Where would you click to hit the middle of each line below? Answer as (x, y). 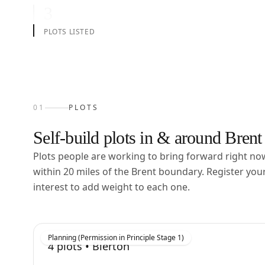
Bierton (111, 246)
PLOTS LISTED (70, 32)
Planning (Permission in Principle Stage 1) (116, 237)
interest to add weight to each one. (112, 187)
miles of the (103, 172)
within (48, 172)
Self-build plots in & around (129, 138)
